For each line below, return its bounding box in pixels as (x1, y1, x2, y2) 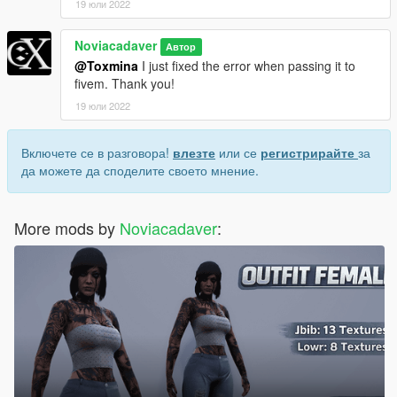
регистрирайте (261, 143, 358, 161)
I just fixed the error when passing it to (138, 56, 355, 74)
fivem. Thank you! (74, 74, 175, 92)
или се (215, 143, 261, 161)
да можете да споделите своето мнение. (21, 160, 259, 179)
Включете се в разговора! (21, 143, 173, 161)
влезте (173, 143, 215, 161)
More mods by (14, 215, 120, 239)
